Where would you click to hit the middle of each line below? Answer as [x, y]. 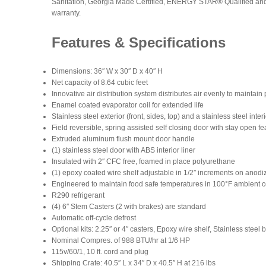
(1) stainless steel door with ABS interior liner [123, 150]
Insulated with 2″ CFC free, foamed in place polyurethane [143, 161]
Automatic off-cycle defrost [94, 218]
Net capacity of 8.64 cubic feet [100, 83]
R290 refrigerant [78, 195]
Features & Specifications [139, 42]
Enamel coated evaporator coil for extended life [128, 105]
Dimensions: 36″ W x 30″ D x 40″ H [107, 71]
